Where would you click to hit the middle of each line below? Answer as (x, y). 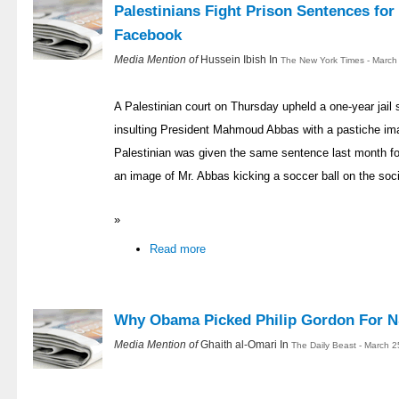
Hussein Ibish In (240, 60)
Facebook (148, 36)
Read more (178, 249)
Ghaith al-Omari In (246, 345)
